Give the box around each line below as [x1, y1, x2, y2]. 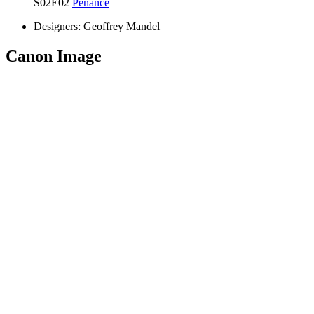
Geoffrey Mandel [83, 20, 160, 32]
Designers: [34, 20, 81, 32]
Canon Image [6, 46, 102, 65]
